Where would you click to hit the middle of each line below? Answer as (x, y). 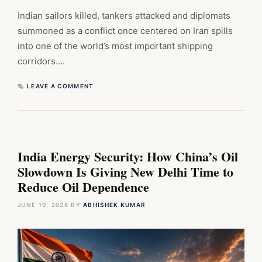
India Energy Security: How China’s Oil (128, 157)
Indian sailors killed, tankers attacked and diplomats (124, 16)
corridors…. (41, 61)
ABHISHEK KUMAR (115, 205)
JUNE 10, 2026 (43, 205)
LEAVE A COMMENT (61, 86)
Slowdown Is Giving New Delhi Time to (125, 172)
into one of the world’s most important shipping (115, 46)
